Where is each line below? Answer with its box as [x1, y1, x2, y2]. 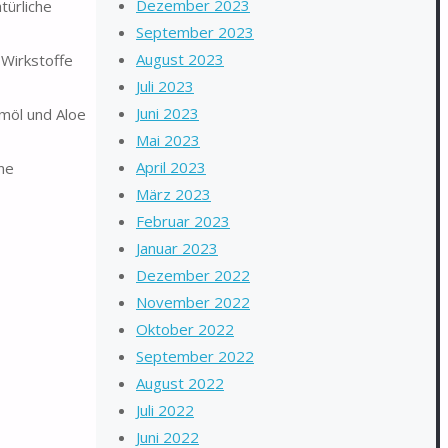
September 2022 [136, 346, 254, 366]
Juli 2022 [136, 400, 194, 420]
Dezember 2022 [136, 265, 250, 285]
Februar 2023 [136, 211, 230, 231]
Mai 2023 [136, 130, 200, 150]
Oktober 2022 [136, 319, 234, 339]
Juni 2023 [136, 103, 199, 123]
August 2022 [136, 373, 224, 393]
